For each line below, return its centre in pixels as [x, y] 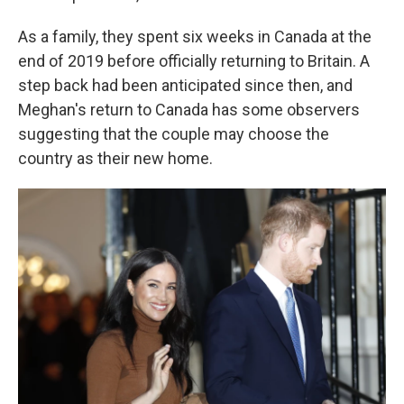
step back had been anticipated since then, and [185, 85]
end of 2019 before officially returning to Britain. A [194, 61]
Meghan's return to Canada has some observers [189, 110]
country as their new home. [115, 158]
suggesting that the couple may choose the [174, 134]
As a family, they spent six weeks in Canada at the [195, 37]
